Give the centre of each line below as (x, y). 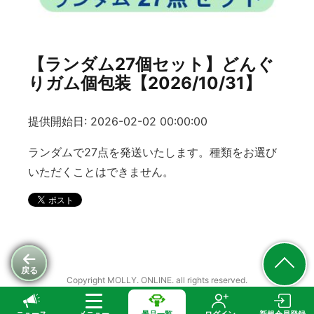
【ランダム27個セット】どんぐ (151, 64)
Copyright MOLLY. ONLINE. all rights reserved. (157, 280)
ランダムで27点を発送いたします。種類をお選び (152, 152)
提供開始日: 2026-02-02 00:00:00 (118, 122)
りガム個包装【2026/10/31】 (145, 83)
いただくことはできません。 (101, 172)
